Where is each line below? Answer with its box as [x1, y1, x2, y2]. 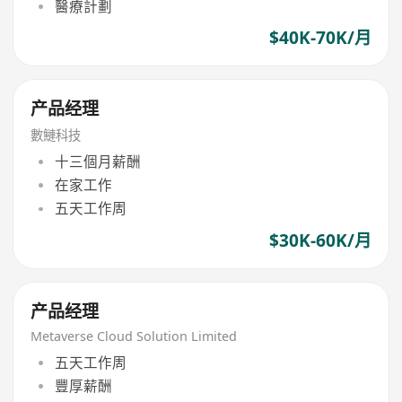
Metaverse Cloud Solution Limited [31, 327, 238, 345]
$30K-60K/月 [268, 228, 371, 252]
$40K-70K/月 [268, 25, 371, 49]
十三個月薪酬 [54, 151, 141, 171]
